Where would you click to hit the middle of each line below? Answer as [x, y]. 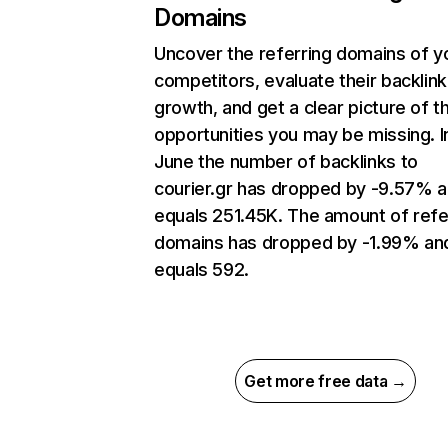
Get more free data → [325, 381]
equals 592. [202, 270]
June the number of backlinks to [286, 162]
